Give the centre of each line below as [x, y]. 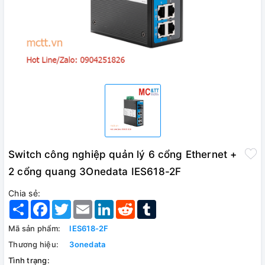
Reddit [148, 204]
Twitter [85, 204]
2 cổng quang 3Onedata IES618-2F [95, 171]
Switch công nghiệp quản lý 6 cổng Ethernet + [123, 154]
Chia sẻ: [24, 193]
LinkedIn [131, 204]
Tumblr [170, 204]
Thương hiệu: [33, 244]
